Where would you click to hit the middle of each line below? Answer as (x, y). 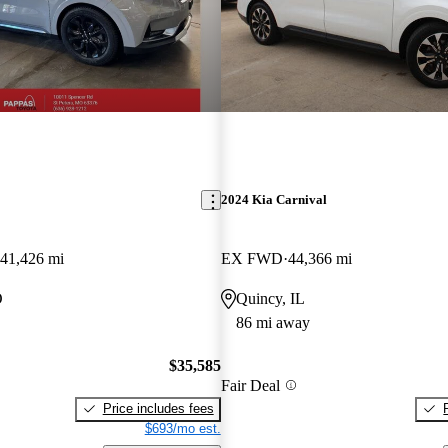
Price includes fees (158, 408)
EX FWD (251, 259)
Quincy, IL (270, 299)
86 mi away (272, 323)
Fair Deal (250, 385)
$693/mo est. (182, 428)
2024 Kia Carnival (273, 200)
